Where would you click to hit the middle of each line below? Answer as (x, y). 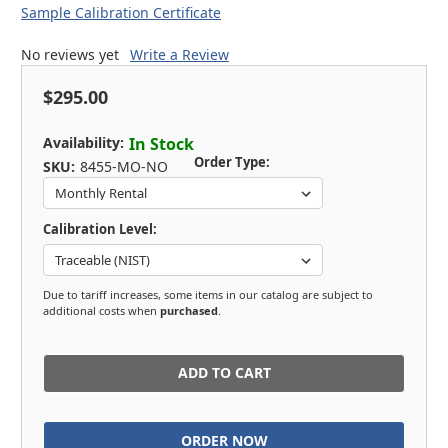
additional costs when (101, 310)
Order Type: (231, 161)
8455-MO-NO (123, 166)
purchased (189, 310)
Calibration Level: (100, 228)
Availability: (83, 142)
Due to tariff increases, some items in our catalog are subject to (208, 294)
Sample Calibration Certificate (121, 12)
